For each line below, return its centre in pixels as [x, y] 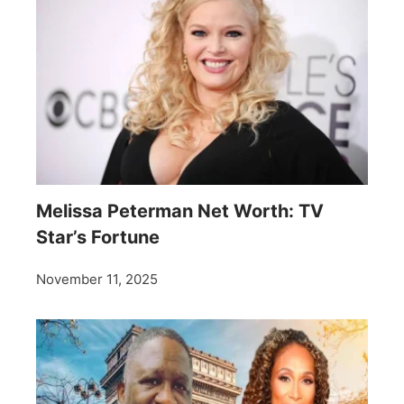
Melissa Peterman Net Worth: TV [180, 211]
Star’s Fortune [98, 238]
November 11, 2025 [97, 280]
